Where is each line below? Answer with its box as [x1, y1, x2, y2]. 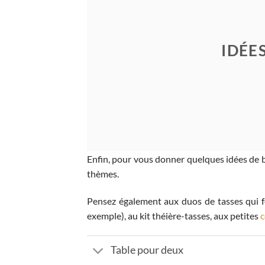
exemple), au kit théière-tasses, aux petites [87, 209, 260, 221]
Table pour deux [111, 244, 184, 257]
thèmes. [87, 168, 121, 180]
